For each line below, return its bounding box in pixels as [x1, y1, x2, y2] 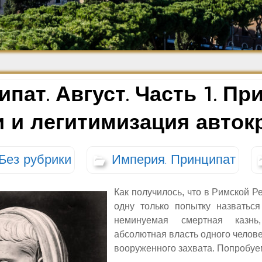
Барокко [39, 33, 78, 46]
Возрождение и [39, 22, 113, 36]
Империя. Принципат [112, 151, 236, 168]
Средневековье [39, 5, 115, 19]
